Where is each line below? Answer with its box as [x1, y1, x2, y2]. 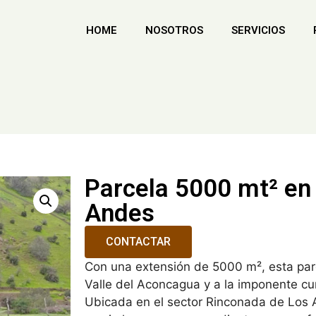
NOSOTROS [145, 24, 203, 37]
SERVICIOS [231, 24, 285, 37]
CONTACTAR [106, 235, 171, 248]
